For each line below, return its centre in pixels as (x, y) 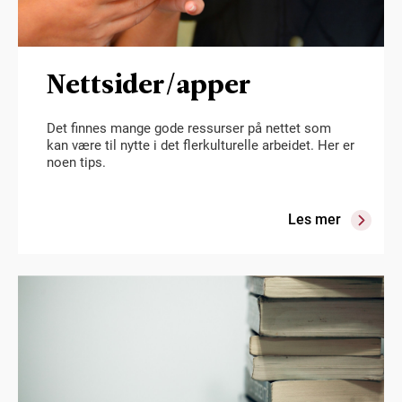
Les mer (315, 219)
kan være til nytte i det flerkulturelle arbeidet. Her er (201, 146)
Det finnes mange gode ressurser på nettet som (189, 129)
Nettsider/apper (149, 84)
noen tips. (76, 163)
